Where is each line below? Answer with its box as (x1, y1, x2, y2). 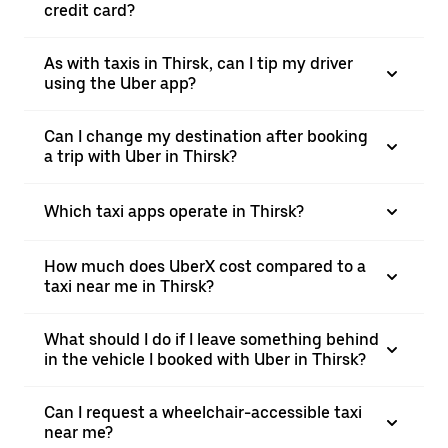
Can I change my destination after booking (44, 127, 368, 146)
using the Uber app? (44, 74, 196, 93)
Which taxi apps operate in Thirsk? (44, 202, 304, 221)
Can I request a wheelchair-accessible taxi (44, 403, 362, 422)
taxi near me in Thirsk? (44, 277, 214, 296)
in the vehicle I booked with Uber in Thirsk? (44, 350, 366, 369)
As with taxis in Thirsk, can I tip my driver (44, 54, 353, 73)
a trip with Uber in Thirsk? (44, 147, 237, 166)
